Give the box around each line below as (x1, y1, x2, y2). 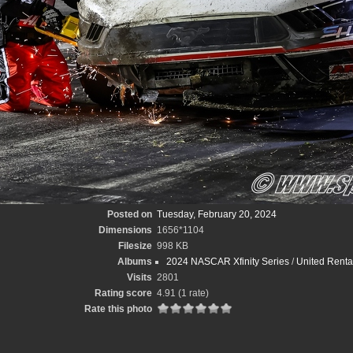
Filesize (118, 240, 152, 251)
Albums (117, 256, 152, 267)
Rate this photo (84, 303, 152, 314)
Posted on (107, 209, 152, 220)
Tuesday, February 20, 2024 (157, 209, 277, 220)
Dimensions (98, 225, 152, 236)
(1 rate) (178, 288, 209, 299)
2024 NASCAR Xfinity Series (166, 256, 289, 267)
